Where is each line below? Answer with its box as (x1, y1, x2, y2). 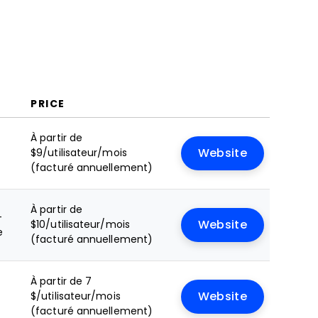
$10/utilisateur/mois (31, 219, 130, 230)
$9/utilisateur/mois (31, 147, 127, 158)
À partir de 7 (31, 275, 92, 287)
